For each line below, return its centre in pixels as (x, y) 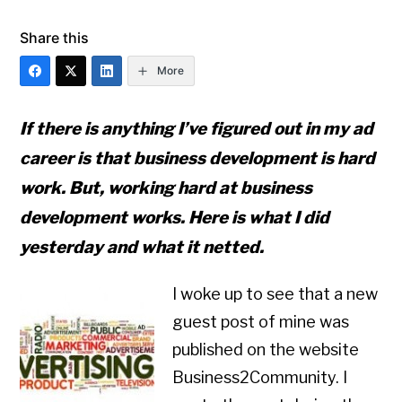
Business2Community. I (260, 378)
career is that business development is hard (198, 159)
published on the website (266, 350)
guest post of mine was (261, 322)
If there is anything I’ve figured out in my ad (197, 129)
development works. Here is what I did (175, 218)
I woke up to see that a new (275, 294)
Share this (55, 38)
